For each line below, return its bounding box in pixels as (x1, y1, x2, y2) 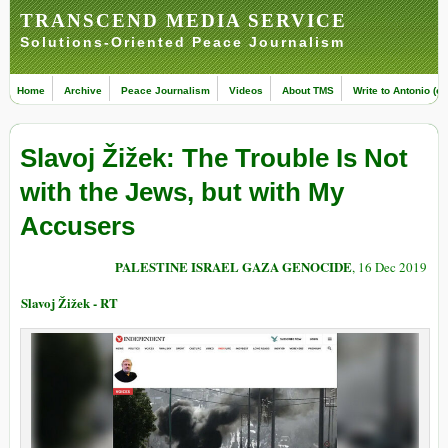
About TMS (282, 85, 334, 96)
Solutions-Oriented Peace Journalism (20, 34, 345, 50)
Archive (64, 85, 102, 96)
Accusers (20, 211, 135, 242)
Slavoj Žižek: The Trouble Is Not (20, 143, 408, 174)
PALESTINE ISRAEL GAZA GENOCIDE (115, 257, 352, 277)
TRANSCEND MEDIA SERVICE (20, 10, 347, 31)
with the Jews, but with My (20, 177, 344, 208)
